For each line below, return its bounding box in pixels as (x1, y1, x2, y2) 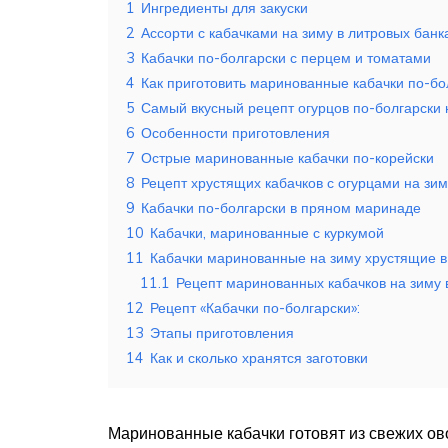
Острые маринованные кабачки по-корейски (141, 149, 434, 168)
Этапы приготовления (150, 324, 294, 343)
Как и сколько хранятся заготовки (150, 349, 368, 368)
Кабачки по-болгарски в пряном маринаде (141, 199, 421, 218)
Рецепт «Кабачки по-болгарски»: (150, 299, 360, 318)
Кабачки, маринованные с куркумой (150, 224, 384, 243)
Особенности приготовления (141, 124, 330, 143)
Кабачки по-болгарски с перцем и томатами (141, 49, 431, 68)
